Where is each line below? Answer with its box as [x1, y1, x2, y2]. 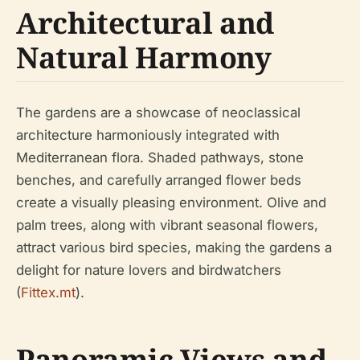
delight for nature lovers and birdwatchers [16, 262, 281, 278]
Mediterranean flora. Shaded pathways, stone [16, 149, 304, 166]
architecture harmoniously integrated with [16, 127, 280, 143]
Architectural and [16, 3, 274, 43]
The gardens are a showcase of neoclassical [16, 104, 301, 121]
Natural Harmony [16, 38, 272, 77]
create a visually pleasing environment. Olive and [16, 194, 326, 211]
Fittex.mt [21, 284, 76, 301]
